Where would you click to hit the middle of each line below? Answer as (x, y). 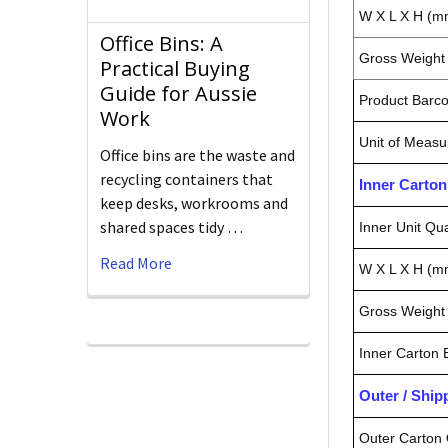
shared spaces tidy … (171, 227)
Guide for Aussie (178, 94)
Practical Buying (175, 69)
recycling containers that (186, 179)
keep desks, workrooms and (194, 203)
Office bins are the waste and (197, 155)
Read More (136, 263)
